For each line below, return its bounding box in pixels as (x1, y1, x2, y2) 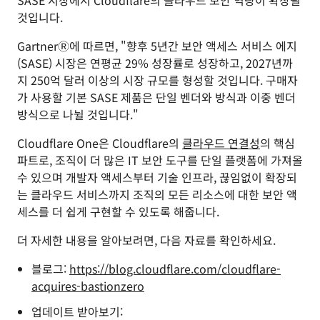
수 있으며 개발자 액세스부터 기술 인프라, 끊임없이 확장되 (17, 169, 297, 186)
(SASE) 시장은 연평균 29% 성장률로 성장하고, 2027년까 (17, 54, 293, 71)
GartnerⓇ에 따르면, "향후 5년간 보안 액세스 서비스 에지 (17, 37, 297, 54)
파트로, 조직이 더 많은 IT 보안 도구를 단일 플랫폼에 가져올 (17, 151, 303, 169)
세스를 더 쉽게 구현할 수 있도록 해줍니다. (17, 203, 219, 220)
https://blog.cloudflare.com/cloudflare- (69, 260, 281, 277)
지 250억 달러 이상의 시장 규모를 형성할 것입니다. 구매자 (17, 71, 298, 89)
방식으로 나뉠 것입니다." (17, 106, 139, 123)
